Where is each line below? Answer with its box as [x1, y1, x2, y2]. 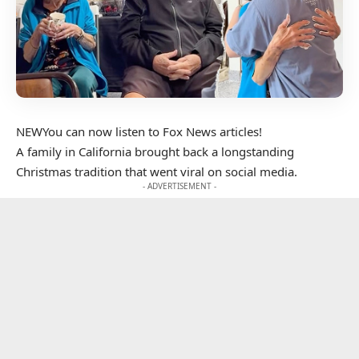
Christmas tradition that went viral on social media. [16, 163, 297, 179]
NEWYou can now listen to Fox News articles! [16, 123, 262, 139]
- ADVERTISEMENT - [143, 179, 216, 192]
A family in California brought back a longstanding [16, 143, 294, 159]
